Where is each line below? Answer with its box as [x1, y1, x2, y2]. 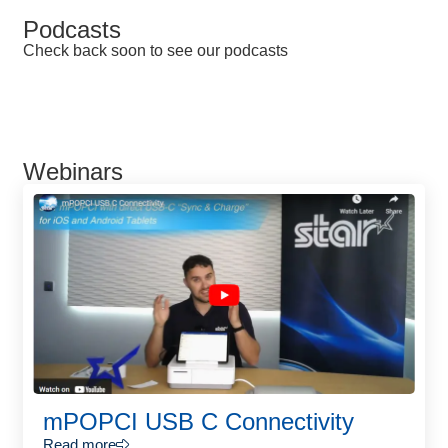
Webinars [23, 158, 123, 185]
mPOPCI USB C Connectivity [43, 408, 354, 435]
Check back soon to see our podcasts [23, 42, 288, 59]
